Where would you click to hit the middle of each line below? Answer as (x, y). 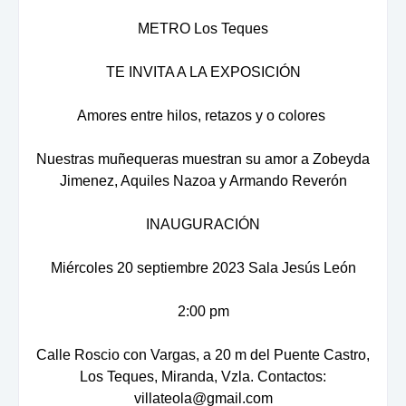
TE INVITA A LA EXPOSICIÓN (203, 72)
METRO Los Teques (203, 28)
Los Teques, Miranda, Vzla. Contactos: (203, 376)
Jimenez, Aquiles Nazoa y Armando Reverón (203, 180)
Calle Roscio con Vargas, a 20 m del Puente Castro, (203, 354)
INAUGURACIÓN (203, 224)
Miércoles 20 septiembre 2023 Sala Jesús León (203, 267)
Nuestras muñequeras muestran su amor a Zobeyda (203, 159)
